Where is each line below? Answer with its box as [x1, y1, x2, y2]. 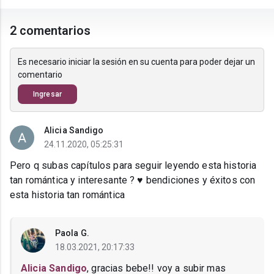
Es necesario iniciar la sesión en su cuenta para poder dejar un [18, 57, 255, 67]
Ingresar [33, 90, 62, 99]
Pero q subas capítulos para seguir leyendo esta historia [10, 160, 257, 172]
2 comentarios [10, 23, 91, 39]
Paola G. [55, 228, 89, 239]
